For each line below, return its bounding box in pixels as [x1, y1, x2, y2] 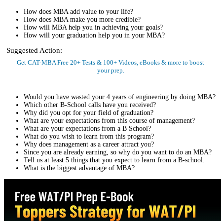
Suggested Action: [6, 46, 62, 55]
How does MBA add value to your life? [24, 8, 133, 16]
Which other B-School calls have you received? [24, 101, 156, 109]
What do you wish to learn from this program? [24, 133, 154, 141]
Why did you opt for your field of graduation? [24, 109, 153, 117]
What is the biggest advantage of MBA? [24, 164, 135, 172]
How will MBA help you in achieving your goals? [24, 24, 163, 32]
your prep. [97, 67, 124, 74]
